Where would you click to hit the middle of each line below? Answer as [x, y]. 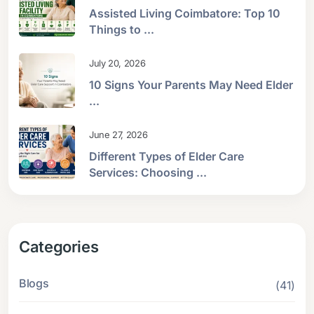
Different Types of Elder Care [166, 156]
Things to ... [122, 29]
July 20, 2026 [117, 63]
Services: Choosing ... [148, 172]
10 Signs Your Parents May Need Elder [191, 84]
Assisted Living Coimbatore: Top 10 [185, 13]
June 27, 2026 [118, 134]
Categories [59, 246]
